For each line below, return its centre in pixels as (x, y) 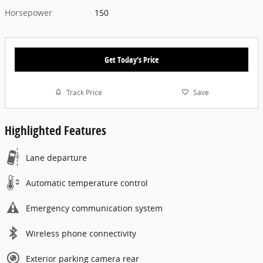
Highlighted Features (55, 131)
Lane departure (56, 158)
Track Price (84, 92)
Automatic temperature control (87, 183)
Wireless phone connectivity (81, 234)
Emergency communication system (94, 208)
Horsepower (28, 12)
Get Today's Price (131, 59)
